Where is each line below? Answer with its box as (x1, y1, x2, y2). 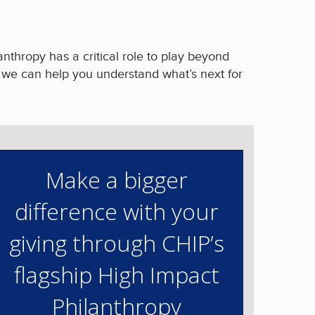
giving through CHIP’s (9, 227, 224, 258)
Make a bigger (46, 164, 188, 195)
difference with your (15, 195, 219, 226)
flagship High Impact (14, 259, 219, 290)
